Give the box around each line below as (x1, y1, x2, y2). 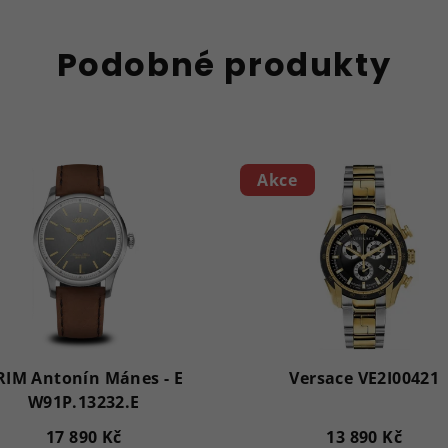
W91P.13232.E (27, 391, 140, 414)
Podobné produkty (56, 41, 392, 87)
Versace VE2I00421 (289, 367, 440, 390)
